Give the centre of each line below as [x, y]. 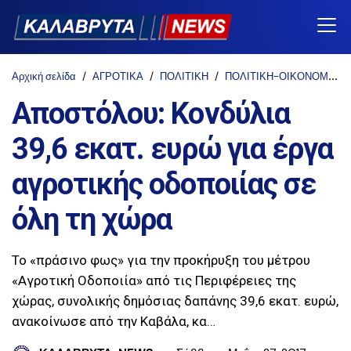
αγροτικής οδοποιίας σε [164, 184]
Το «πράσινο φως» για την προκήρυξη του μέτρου [161, 260]
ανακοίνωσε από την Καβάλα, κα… [114, 321]
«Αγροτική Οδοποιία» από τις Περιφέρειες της [154, 280]
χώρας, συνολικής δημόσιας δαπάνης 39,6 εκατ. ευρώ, [175, 300]
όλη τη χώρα [92, 219]
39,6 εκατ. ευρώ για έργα [172, 148]
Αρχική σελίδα [44, 76]
